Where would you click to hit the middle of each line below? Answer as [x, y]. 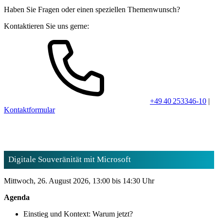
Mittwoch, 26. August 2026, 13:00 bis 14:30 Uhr [79, 181]
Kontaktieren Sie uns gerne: [46, 26]
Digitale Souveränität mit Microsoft [69, 160]
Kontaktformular [29, 110]
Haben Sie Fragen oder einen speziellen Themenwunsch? [92, 10]
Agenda [17, 197]
